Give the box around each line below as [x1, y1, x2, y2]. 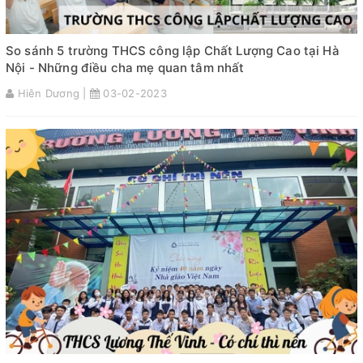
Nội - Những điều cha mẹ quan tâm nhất [6, 60, 245, 76]
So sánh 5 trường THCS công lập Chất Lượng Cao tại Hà [6, 43, 340, 59]
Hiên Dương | [14, 87, 90, 100]
